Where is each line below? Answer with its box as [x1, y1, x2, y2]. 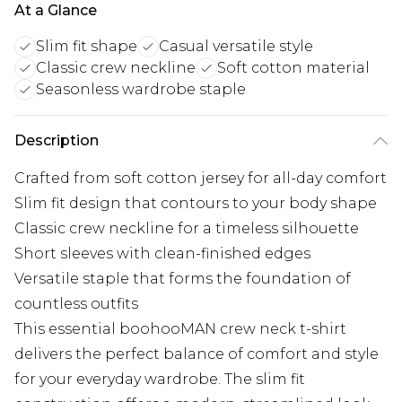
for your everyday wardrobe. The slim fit [14, 371, 305, 389]
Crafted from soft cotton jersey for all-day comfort [14, 170, 387, 188]
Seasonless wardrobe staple [36, 81, 246, 99]
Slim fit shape [36, 38, 137, 56]
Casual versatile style [159, 38, 313, 56]
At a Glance [14, 2, 97, 20]
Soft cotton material [217, 59, 370, 77]
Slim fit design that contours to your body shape [14, 195, 377, 213]
